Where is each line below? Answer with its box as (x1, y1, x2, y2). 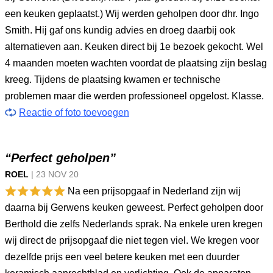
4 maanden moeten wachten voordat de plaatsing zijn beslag (5, 58, 267, 68)
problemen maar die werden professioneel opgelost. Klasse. (5, 91, 264, 101)
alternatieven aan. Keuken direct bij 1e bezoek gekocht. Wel (5, 41, 263, 52)
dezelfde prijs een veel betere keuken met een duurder (5, 252, 239, 262)
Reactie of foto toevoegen (19, 107, 129, 118)
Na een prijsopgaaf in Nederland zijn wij (65, 186, 241, 196)
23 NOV (36, 169, 69, 179)
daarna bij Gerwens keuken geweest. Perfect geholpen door (5, 202, 263, 213)
